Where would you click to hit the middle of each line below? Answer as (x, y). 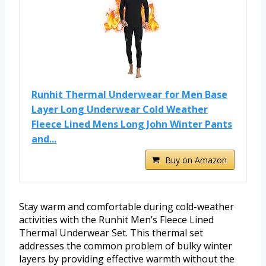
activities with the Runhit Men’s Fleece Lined (116, 220)
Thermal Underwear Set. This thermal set (111, 233)
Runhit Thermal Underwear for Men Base (129, 95)
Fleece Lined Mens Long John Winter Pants (132, 124)
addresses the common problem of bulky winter (126, 246)
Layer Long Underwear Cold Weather (120, 110)
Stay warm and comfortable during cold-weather (126, 207)
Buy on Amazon (196, 160)
